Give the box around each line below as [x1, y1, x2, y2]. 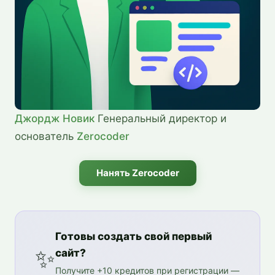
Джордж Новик [15, 112, 95, 125]
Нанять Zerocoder [96, 166, 179, 179]
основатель [15, 130, 77, 142]
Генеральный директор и [95, 112, 227, 125]
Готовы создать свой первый [55, 230, 212, 242]
